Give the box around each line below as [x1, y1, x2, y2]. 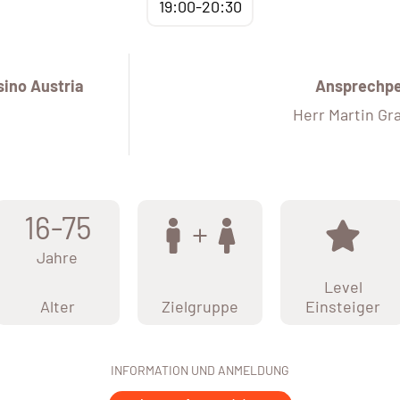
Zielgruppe [162, 296, 238, 317]
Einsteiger [305, 296, 380, 317]
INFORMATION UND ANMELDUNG [111, 362, 289, 379]
